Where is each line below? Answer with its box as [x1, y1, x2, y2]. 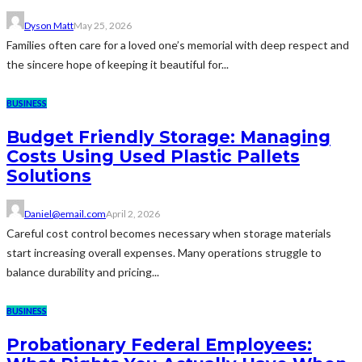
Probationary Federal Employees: [6, 334, 312, 355]
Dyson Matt [24, 19, 74, 32]
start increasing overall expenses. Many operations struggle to [6, 246, 322, 260]
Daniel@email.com [24, 208, 106, 221]
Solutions [6, 165, 91, 186]
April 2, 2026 [106, 208, 160, 221]
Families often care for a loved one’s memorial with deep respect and [6, 38, 349, 53]
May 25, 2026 [74, 19, 132, 32]
